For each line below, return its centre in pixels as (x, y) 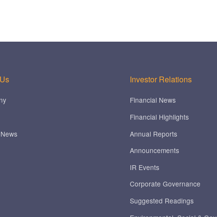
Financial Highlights (159, 117)
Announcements (155, 150)
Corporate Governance (165, 184)
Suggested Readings (162, 200)
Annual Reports (154, 133)
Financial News (153, 100)
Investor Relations (161, 79)
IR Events (145, 167)
